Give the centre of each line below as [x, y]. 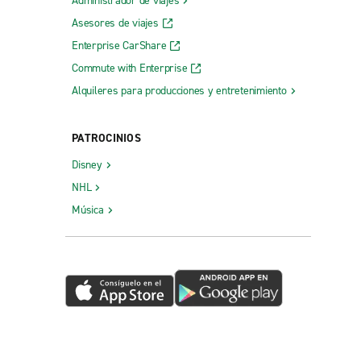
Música [88, 210]
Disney [87, 164]
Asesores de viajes [115, 23]
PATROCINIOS [106, 138]
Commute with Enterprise [130, 68]
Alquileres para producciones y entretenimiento [179, 90]
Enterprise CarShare [119, 45]
